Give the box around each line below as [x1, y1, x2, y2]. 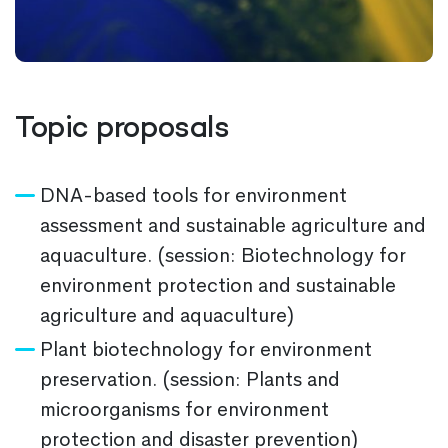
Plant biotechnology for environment [40, 337, 372, 361]
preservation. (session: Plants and [40, 367, 340, 391]
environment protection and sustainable [40, 273, 396, 297]
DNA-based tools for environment [40, 183, 347, 207]
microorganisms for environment [40, 397, 329, 421]
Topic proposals [15, 114, 230, 146]
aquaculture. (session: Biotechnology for [40, 243, 406, 267]
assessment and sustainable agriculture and [40, 213, 426, 237]
